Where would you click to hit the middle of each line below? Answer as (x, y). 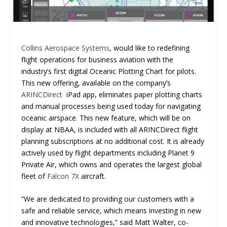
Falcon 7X (63, 176)
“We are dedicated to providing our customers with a (108, 199)
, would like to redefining (150, 48)
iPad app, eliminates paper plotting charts (133, 94)
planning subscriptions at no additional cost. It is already (113, 141)
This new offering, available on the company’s (96, 83)
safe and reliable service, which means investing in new (111, 210)
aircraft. (94, 176)
